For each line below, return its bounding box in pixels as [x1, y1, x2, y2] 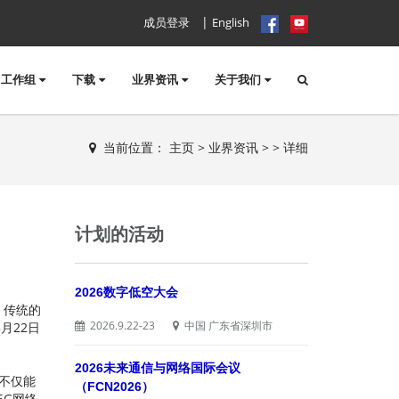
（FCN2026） [74, 379, 154, 394]
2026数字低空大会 [74, 285, 178, 299]
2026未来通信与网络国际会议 [74, 361, 240, 375]
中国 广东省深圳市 [178, 318, 273, 333]
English [212, 14, 249, 30]
